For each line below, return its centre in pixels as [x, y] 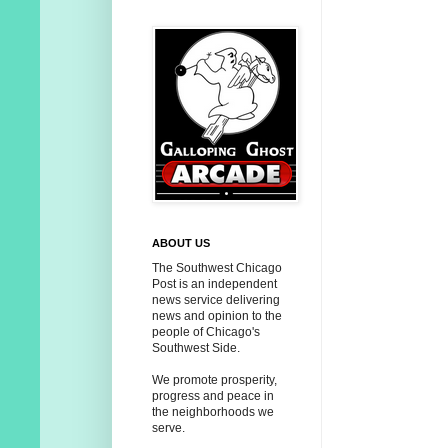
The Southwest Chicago [217, 268]
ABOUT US [181, 243]
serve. [168, 428]
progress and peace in [213, 396]
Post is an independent [214, 284]
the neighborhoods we [213, 412]
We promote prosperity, [214, 380]
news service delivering [216, 300]
